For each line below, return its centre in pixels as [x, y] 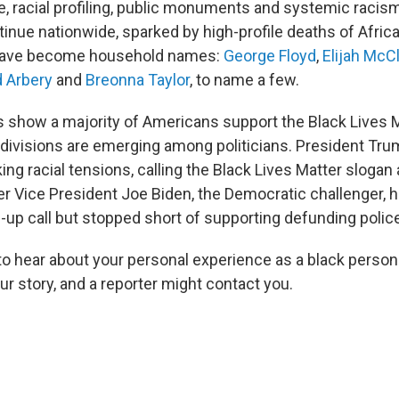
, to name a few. [244, 80]
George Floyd [270, 56]
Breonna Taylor [138, 80]
